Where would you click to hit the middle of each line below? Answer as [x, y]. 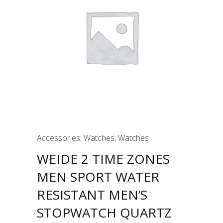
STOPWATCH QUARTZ [104, 213]
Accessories [58, 138]
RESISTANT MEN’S [92, 195]
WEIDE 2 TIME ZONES [103, 159]
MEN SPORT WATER [98, 177]
